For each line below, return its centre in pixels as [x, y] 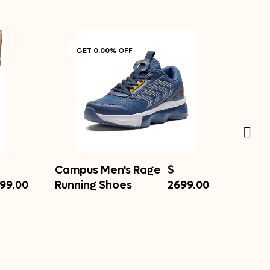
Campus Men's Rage [108, 170]
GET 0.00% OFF [104, 51]
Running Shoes [93, 185]
